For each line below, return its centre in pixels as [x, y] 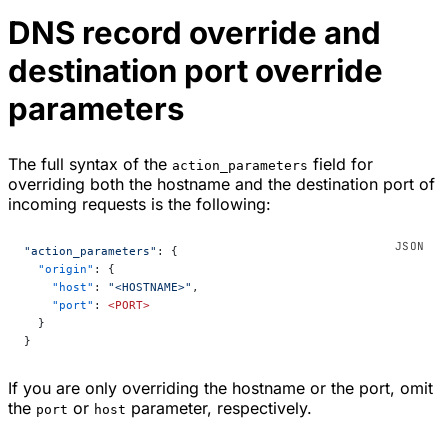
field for [340, 164]
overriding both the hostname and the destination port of [221, 184]
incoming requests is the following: [139, 204]
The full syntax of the [90, 164]
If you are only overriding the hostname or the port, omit [220, 388]
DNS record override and [194, 33]
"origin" [59, 269]
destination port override [195, 71]
